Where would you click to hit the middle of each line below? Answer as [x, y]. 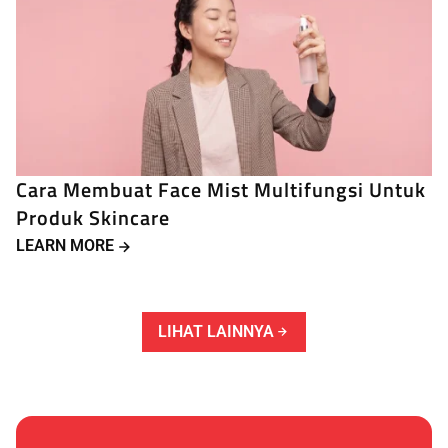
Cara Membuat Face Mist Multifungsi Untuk [221, 189]
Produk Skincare [93, 217]
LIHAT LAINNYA [216, 331]
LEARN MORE [65, 245]
